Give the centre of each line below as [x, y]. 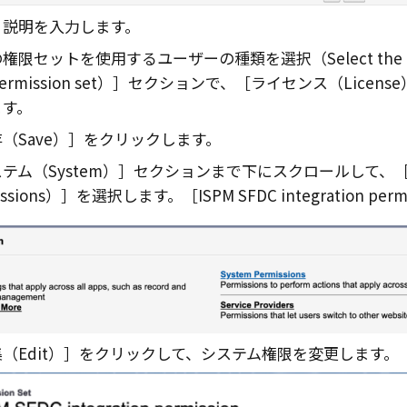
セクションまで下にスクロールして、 [263, 171]
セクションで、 [181, 83]
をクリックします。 [152, 139]
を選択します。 [129, 195]
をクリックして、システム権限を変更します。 [238, 353]
